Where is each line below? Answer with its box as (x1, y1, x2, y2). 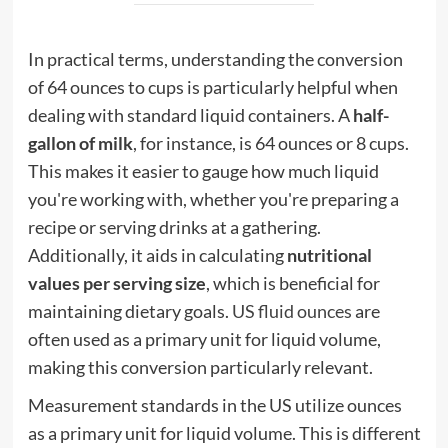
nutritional (286, 243, 372, 266)
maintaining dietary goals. (27, 299, 232, 322)
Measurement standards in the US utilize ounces (27, 393, 402, 416)
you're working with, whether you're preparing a (27, 187, 399, 210)
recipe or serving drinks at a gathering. (27, 215, 321, 238)
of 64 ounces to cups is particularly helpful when (27, 75, 398, 98)
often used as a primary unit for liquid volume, (27, 327, 381, 350)
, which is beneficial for (205, 271, 380, 294)
